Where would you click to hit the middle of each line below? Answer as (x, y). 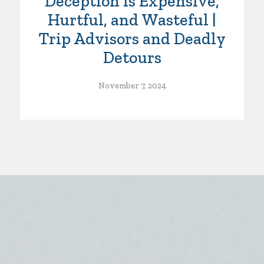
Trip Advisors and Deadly (132, 39)
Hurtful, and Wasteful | (132, 20)
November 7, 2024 (132, 86)
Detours (132, 58)
